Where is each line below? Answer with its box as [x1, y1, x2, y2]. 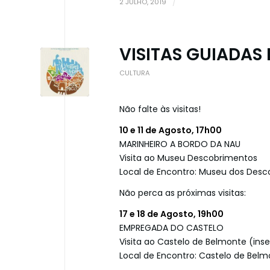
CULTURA [119, 68, 150, 78]
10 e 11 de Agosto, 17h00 [119, 124, 222, 137]
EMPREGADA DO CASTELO [119, 221, 224, 234]
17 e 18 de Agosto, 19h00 [119, 207, 224, 220]
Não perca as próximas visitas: [119, 187, 246, 199]
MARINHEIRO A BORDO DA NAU [119, 138, 240, 151]
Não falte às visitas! [119, 103, 201, 116]
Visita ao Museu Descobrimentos [119, 152, 257, 165]
